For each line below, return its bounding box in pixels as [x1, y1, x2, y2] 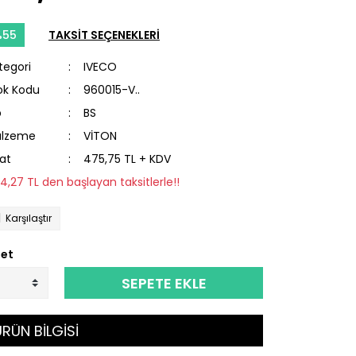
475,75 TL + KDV [83, 151, 171, 167]
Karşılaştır [6, 211, 52, 225]
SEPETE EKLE [121, 273, 207, 293]
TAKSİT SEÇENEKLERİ [48, 26, 160, 43]
